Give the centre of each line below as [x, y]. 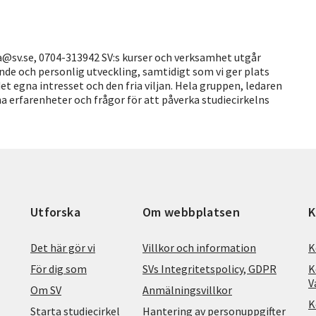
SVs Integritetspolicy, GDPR [209, 268]
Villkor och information [199, 247]
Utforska [55, 212]
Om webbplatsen [192, 212]
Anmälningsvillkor [187, 290]
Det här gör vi [63, 247]
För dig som [59, 268]
